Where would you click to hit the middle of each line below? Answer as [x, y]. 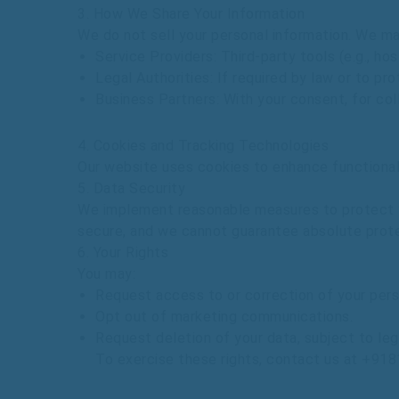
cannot [206, 231]
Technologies [284, 146]
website [133, 167]
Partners [187, 99]
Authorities [173, 78]
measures [289, 210]
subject [329, 338]
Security [157, 188]
